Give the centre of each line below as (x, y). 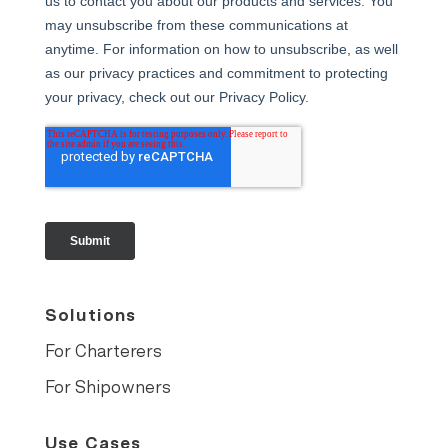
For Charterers (103, 350)
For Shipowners (107, 386)
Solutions (90, 314)
